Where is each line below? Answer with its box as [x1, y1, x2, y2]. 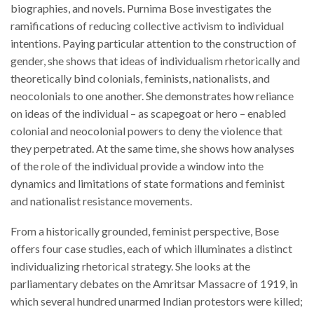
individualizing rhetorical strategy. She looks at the [11, 259, 250, 273]
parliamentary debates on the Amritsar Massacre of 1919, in [11, 277, 298, 291]
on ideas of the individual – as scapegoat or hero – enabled [11, 106, 286, 120]
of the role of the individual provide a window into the [11, 158, 264, 172]
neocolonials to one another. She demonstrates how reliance [11, 88, 294, 102]
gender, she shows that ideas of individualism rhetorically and [11, 53, 300, 67]
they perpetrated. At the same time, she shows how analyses [11, 141, 294, 155]
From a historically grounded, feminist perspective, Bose [11, 224, 279, 238]
